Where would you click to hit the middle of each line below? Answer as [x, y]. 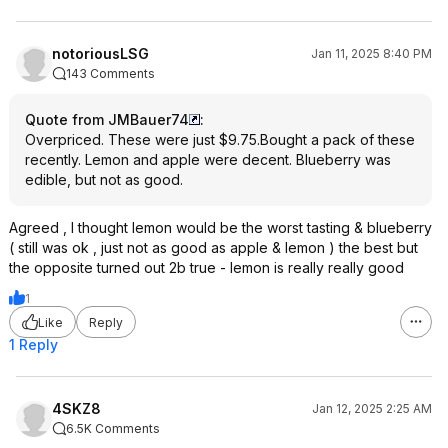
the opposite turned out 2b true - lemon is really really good [206, 267]
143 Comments [110, 73]
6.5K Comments [113, 428]
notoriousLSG [100, 53]
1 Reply [33, 344]
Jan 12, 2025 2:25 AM [372, 408]
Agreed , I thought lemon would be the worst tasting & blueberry [220, 227]
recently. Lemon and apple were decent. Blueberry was [208, 159]
